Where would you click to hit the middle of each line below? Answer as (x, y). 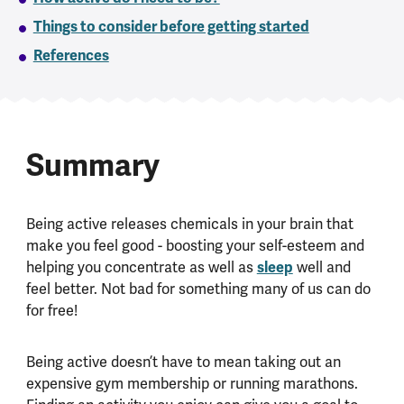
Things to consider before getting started (171, 27)
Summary (92, 165)
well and (321, 267)
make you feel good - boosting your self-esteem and (195, 245)
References (71, 56)
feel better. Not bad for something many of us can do (198, 289)
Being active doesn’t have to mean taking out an (183, 363)
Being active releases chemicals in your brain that (189, 224)
